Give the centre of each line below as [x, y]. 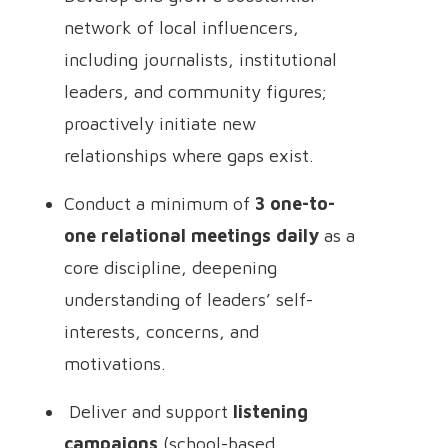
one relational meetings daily [191, 235]
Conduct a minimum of [159, 203]
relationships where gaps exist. [189, 155]
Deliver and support [148, 411]
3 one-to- [295, 203]
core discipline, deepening [170, 267]
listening [270, 411]
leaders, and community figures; [195, 91]
